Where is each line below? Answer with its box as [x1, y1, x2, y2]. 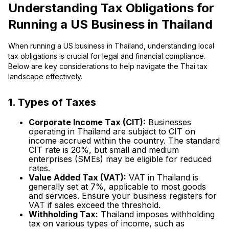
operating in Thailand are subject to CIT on [29, 126, 195, 137]
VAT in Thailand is [126, 172, 198, 183]
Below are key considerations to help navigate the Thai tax [8, 61, 208, 71]
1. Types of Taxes [8, 96, 96, 109]
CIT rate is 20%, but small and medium [29, 145, 179, 155]
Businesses [146, 117, 191, 128]
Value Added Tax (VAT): [29, 172, 126, 183]
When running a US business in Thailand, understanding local [8, 41, 214, 50]
